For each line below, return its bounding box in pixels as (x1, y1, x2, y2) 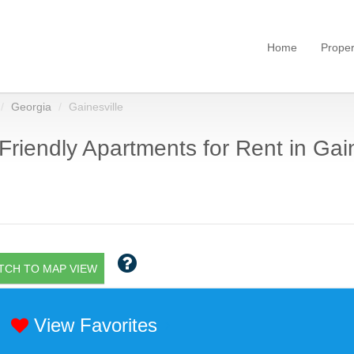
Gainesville (69, 100, 123, 113)
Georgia (11, 100, 51, 113)
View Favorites (28, 314, 157, 336)
